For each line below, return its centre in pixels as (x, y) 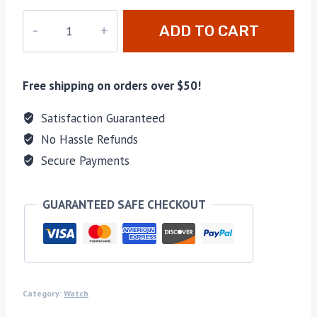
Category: (43, 294)
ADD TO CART (209, 30)
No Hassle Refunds (88, 139)
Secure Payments (84, 160)
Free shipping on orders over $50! (112, 85)
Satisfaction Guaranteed (102, 118)
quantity (44, 57)
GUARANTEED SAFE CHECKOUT (124, 204)
